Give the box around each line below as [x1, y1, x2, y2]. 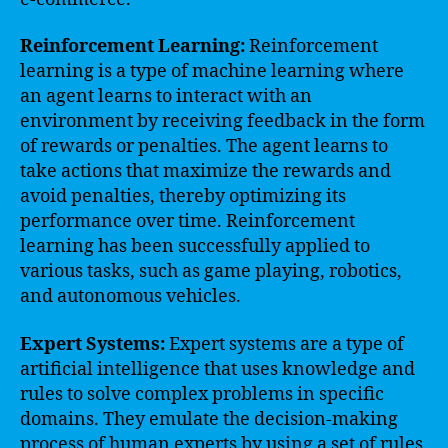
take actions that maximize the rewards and [20, 160, 391, 183]
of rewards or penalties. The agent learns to [20, 135, 388, 158]
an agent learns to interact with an [20, 85, 312, 108]
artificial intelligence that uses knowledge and [20, 357, 415, 381]
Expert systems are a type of [165, 332, 404, 356]
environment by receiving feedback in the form [20, 110, 425, 133]
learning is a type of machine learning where [20, 60, 404, 83]
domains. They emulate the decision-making [20, 407, 398, 431]
